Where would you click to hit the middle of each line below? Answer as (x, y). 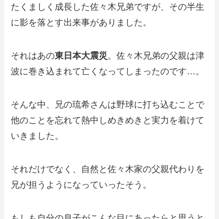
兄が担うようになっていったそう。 (81, 185)
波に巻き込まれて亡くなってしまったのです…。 (108, 72)
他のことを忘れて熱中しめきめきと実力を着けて (108, 120)
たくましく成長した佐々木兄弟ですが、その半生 (108, 7)
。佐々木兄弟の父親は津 (156, 56)
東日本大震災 (81, 56)
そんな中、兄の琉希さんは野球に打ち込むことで (108, 105)
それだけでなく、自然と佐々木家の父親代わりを (108, 169)
